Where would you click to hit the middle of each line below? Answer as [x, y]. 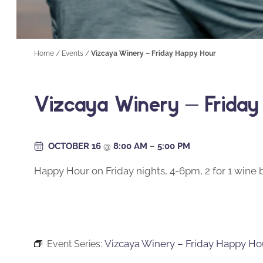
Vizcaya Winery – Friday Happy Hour [154, 53]
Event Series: [76, 244]
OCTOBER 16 [76, 146]
